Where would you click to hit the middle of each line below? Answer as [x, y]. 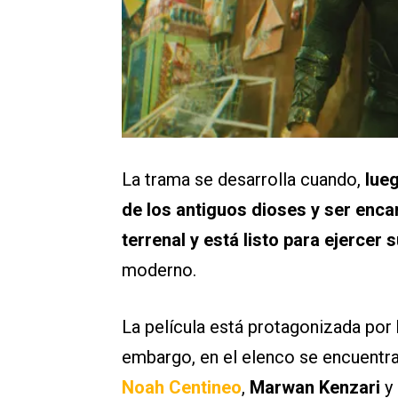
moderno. [159, 270]
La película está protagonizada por [259, 327]
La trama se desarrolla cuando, [241, 179]
